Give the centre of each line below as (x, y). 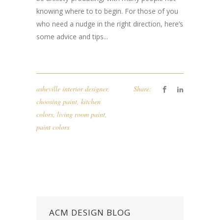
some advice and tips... (72, 37)
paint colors (53, 127)
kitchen (91, 101)
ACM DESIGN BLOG (90, 212)
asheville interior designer (72, 89)
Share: (143, 89)
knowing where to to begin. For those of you (107, 11)
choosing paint (57, 101)
